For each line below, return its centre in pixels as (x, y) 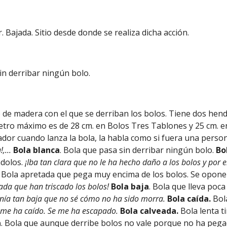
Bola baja (130, 186)
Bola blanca (37, 150)
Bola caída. (190, 199)
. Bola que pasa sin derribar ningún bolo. (138, 150)
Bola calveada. (150, 211)
